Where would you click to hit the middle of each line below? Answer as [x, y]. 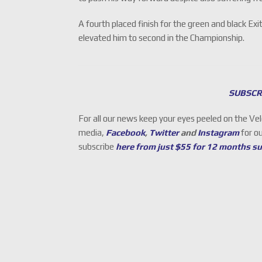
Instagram [219, 133]
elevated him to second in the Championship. [162, 38]
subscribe [97, 147]
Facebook [126, 133]
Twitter [164, 133]
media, [92, 133]
